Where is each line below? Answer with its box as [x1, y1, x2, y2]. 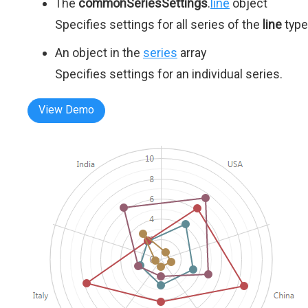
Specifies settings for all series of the [55, 17, 263, 32]
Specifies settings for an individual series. [55, 67, 283, 82]
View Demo [38, 103, 94, 117]
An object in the [55, 45, 143, 60]
